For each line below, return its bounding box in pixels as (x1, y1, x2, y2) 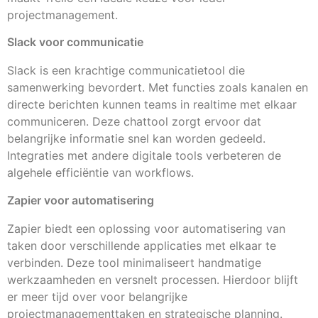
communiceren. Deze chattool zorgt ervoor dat (7, 114, 261, 129)
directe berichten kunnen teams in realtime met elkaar (7, 97, 297, 112)
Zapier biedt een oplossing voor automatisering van (7, 221, 285, 236)
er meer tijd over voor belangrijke (7, 289, 187, 304)
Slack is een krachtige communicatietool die (7, 63, 245, 78)
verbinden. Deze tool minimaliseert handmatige (7, 255, 261, 270)
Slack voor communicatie (7, 35, 143, 50)
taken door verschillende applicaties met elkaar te (7, 238, 276, 253)
